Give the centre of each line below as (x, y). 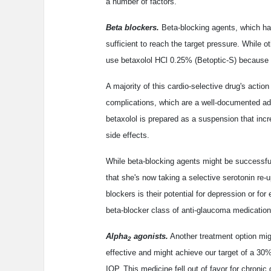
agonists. (150, 237)
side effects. (128, 135)
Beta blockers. (132, 28)
